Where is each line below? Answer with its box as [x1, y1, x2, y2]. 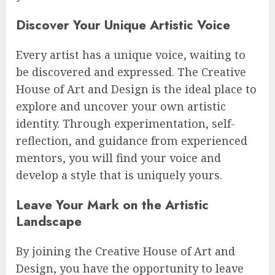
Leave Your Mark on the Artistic [16, 195, 209, 215]
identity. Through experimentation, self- [16, 116, 235, 131]
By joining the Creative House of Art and [16, 244, 235, 259]
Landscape [16, 212, 82, 231]
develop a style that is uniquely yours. [16, 168, 222, 183]
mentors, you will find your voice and [16, 150, 221, 166]
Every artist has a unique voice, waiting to [16, 47, 246, 63]
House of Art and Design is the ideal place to [16, 82, 257, 97]
